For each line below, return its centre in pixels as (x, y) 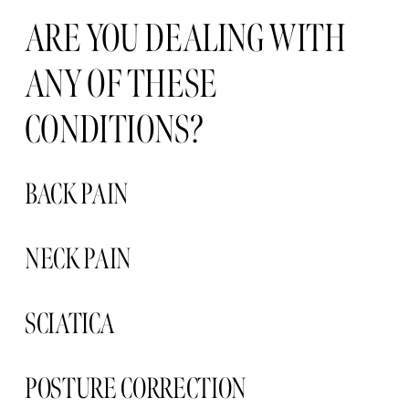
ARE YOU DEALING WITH (185, 38)
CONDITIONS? (114, 130)
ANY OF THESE (121, 84)
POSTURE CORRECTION (136, 388)
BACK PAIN (76, 194)
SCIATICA (71, 323)
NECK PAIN (80, 258)
